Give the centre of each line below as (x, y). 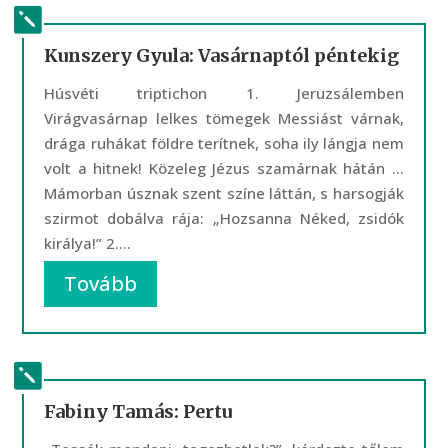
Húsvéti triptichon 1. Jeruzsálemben (224, 93)
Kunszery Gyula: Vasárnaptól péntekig (222, 55)
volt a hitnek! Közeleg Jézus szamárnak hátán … (224, 168)
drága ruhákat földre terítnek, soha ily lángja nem (224, 143)
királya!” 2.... (88, 243)
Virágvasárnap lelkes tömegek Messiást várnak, (224, 118)
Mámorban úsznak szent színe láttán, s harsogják (224, 193)
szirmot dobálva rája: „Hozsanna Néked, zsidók (224, 218)
